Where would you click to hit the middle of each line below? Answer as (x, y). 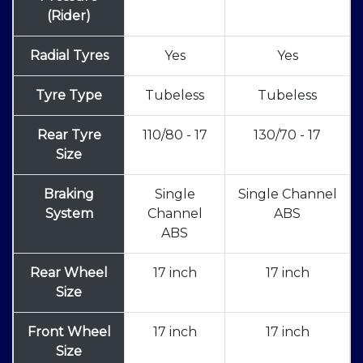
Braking (69, 194)
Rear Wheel (69, 273)
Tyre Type (69, 96)
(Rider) (69, 16)
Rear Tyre (69, 135)
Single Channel (287, 194)
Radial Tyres (69, 56)
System (69, 214)
